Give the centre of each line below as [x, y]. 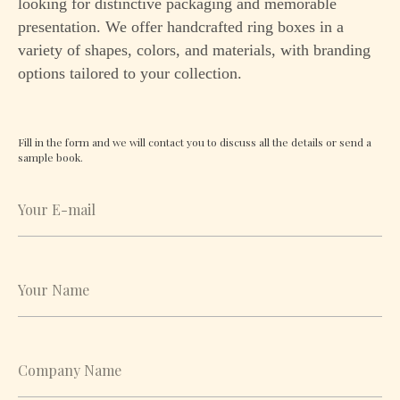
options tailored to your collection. [130, 73]
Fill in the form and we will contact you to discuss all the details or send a [195, 142]
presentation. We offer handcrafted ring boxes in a [181, 27]
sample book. [50, 157]
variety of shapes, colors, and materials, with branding [194, 50]
